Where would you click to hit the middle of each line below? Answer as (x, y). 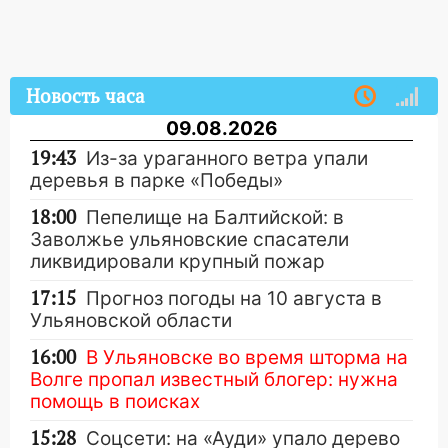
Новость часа (85, 96)
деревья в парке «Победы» (156, 180)
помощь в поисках (115, 401)
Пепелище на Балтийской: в (215, 217)
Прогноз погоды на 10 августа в (234, 298)
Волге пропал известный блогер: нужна (214, 379)
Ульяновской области (131, 320)
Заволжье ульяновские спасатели (189, 239)
